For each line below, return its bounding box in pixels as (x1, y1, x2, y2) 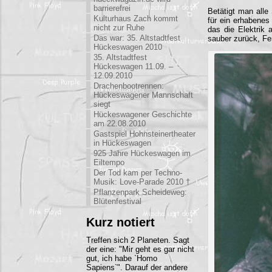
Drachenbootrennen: (93, 81, 164, 90)
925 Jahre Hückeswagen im (93, 149, 191, 158)
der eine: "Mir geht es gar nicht (86, 245, 194, 254)
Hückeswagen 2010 (93, 42, 162, 52)
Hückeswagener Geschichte (93, 110, 192, 119)
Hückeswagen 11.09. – (93, 62, 173, 71)
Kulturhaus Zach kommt (93, 14, 178, 23)
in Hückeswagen (93, 138, 151, 148)
